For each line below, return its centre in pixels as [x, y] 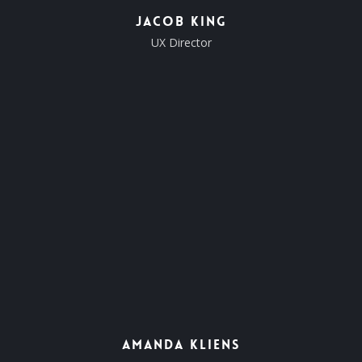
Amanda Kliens [181, 344]
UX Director [181, 42]
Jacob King [181, 21]
